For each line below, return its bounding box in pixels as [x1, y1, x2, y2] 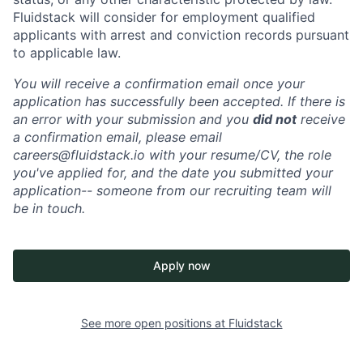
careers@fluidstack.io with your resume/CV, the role [13, 147, 331, 164]
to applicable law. [13, 45, 121, 62]
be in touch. [13, 200, 85, 217]
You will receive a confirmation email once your [13, 75, 305, 92]
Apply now [152, 258, 211, 273]
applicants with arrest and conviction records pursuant [13, 27, 349, 44]
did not [253, 111, 297, 128]
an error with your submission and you [13, 111, 253, 128]
